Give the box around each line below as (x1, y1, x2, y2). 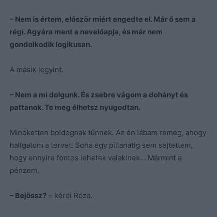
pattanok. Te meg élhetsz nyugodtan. (10, 102, 140, 112)
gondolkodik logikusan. (10, 39, 92, 49)
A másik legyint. (10, 64, 63, 74)
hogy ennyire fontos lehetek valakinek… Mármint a (10, 153, 182, 162)
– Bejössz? (10, 190, 46, 200)
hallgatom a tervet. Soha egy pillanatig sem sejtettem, (10, 140, 193, 150)
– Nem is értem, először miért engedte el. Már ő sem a (10, 14, 196, 24)
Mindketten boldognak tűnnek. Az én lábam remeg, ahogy (10, 127, 206, 137)
